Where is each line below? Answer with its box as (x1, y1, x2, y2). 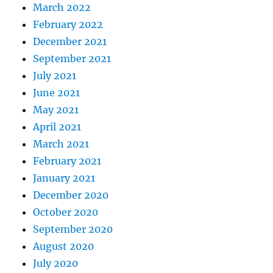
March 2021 (33, 138, 90, 151)
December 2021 (33, 35, 107, 48)
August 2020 (33, 240, 94, 253)
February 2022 (33, 18, 104, 31)
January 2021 (33, 172, 96, 185)
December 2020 (33, 189, 109, 202)
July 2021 (33, 69, 77, 82)
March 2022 (33, 1, 91, 14)
